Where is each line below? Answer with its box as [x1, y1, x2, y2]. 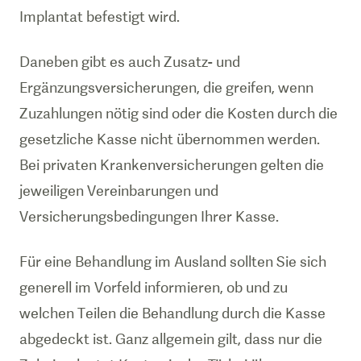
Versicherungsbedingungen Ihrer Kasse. [19, 208, 279, 225]
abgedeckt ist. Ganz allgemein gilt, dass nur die [19, 330, 322, 347]
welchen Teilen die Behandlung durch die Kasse [19, 305, 326, 322]
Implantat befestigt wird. [19, 8, 180, 25]
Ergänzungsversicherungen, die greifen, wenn [19, 79, 313, 96]
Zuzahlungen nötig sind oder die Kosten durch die [19, 105, 338, 122]
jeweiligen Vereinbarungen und [19, 182, 218, 199]
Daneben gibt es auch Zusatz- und [19, 53, 240, 70]
